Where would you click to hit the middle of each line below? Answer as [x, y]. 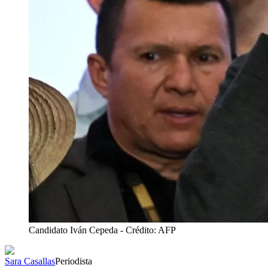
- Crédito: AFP [148, 230]
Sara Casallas [30, 261]
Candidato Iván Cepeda [73, 230]
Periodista [74, 261]
